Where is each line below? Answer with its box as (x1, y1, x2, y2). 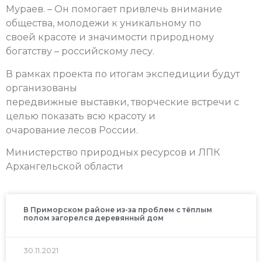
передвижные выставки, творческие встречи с (6, 96, 239, 108)
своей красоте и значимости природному (6, 32, 214, 43)
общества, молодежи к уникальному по (6, 18, 201, 29)
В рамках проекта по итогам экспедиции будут (6, 68, 240, 80)
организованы (6, 82, 77, 94)
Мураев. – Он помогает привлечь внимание (6, 4, 222, 15)
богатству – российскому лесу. (6, 46, 154, 57)
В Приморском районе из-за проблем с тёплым (23, 205, 212, 214)
